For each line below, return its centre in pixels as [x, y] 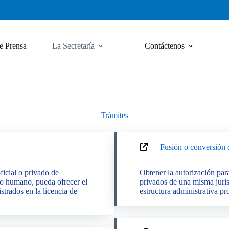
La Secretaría [73, 46]
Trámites [114, 115]
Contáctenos [164, 46]
